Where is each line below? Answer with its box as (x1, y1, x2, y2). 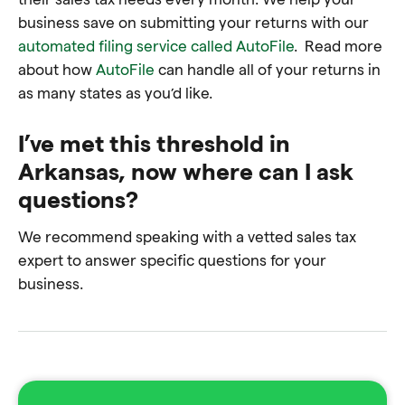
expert (18, 250, 63, 268)
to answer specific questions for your (63, 250, 326, 268)
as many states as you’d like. (18, 82, 212, 101)
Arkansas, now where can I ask (18, 155, 353, 184)
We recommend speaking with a (18, 227, 248, 245)
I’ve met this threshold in (18, 127, 290, 156)
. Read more (294, 35, 382, 54)
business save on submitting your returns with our (18, 12, 369, 31)
